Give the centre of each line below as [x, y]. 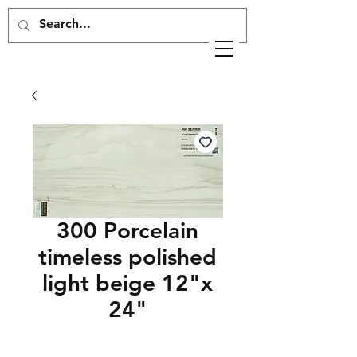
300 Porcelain [127, 230]
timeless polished [127, 257]
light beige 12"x [127, 283]
